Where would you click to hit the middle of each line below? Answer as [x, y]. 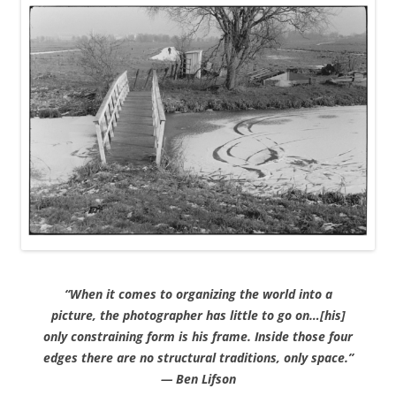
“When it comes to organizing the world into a [198, 293]
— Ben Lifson [198, 378]
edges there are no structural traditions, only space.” [198, 357]
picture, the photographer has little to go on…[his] [198, 315]
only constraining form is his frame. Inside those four [198, 336]
